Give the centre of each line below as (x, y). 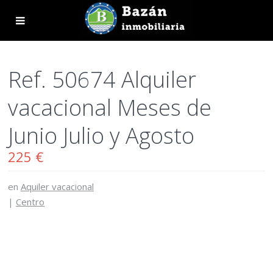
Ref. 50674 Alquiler (102, 80)
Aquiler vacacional (57, 186)
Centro (30, 202)
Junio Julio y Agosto (101, 136)
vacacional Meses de (110, 108)
